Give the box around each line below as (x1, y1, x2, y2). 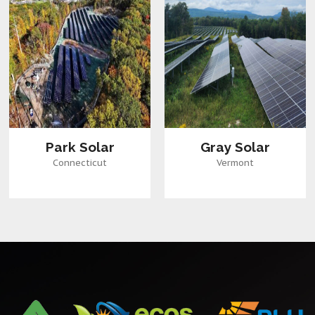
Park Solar (45, 139, 115, 155)
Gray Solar (200, 139, 270, 155)
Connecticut (53, 157, 108, 169)
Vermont (216, 157, 254, 169)
